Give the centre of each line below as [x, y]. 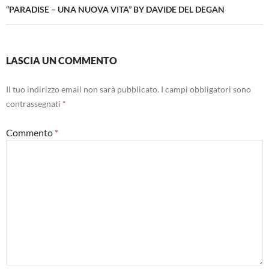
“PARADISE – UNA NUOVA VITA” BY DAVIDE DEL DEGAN [115, 10]
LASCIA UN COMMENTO [62, 61]
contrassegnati [34, 104]
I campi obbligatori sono [206, 89]
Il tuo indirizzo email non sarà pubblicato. [83, 89]
